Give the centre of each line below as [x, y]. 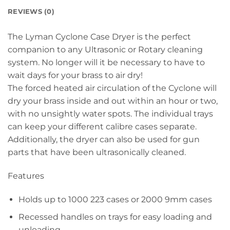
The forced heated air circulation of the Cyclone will [112, 88]
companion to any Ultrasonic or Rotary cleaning [105, 50]
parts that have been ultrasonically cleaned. [97, 152]
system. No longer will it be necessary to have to [106, 63]
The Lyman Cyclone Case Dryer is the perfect [99, 37]
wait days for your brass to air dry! [75, 75]
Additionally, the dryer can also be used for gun [104, 140]
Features [26, 176]
